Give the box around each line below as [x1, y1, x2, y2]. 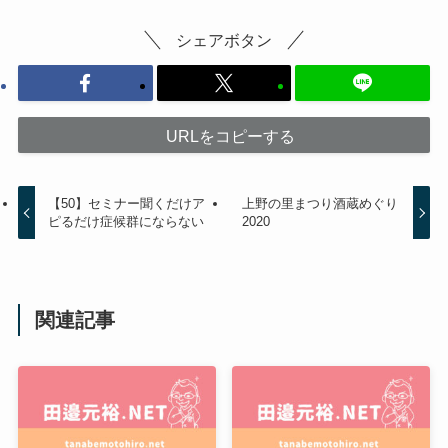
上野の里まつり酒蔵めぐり [241, 196, 398, 212]
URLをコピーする [165, 126, 295, 145]
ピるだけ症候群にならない [48, 214, 205, 230]
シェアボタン [176, 30, 272, 49]
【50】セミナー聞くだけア [48, 196, 206, 212]
